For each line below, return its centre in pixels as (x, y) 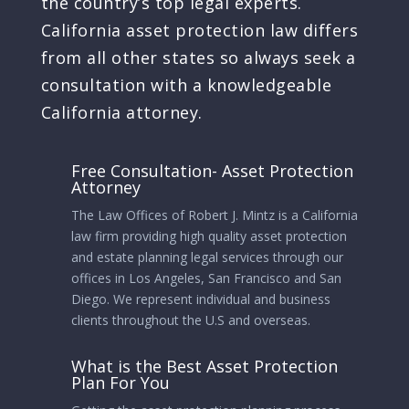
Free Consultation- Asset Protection (212, 171)
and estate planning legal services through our (207, 257)
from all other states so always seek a (198, 58)
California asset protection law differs (199, 30)
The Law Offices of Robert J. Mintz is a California (214, 215)
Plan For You (120, 383)
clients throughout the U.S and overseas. (190, 320)
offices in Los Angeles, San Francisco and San (206, 278)
